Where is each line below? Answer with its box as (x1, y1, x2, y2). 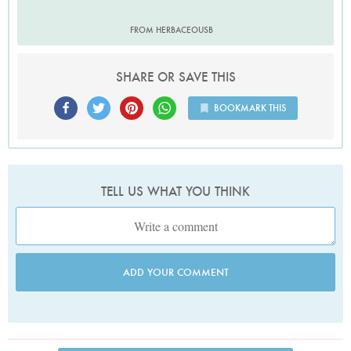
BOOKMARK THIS (213, 101, 286, 114)
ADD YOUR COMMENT (122, 265, 229, 279)
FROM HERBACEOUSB (130, 24, 213, 35)
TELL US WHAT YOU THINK (101, 183, 250, 200)
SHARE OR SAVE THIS (115, 68, 236, 85)
